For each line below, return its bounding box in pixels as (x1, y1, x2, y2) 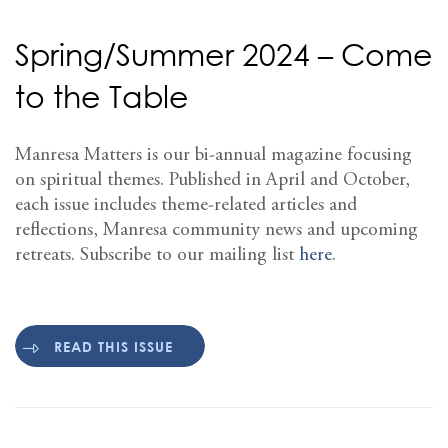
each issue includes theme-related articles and (15, 195, 357, 215)
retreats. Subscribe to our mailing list (15, 245, 299, 265)
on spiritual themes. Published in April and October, (15, 170, 410, 190)
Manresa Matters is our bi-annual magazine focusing (15, 145, 412, 165)
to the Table (15, 77, 189, 115)
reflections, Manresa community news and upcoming (15, 220, 418, 240)
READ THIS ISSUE (54, 337, 173, 355)
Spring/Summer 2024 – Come (15, 35, 433, 73)
